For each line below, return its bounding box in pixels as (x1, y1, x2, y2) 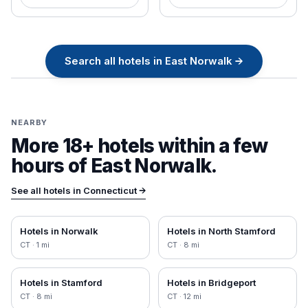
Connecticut (83, 185, 137, 196)
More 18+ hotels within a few (11, 134, 268, 157)
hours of (11, 154, 91, 177)
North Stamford (208, 225, 276, 236)
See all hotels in (11, 185, 83, 196)
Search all (65, 54, 115, 67)
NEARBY (11, 118, 48, 127)
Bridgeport (208, 277, 256, 288)
